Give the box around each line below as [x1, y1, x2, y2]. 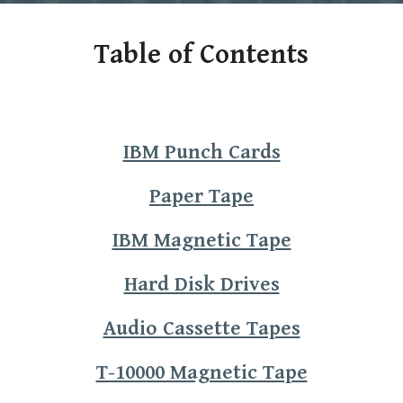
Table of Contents [94, 39, 309, 71]
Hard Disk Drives [123, 273, 280, 296]
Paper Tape [149, 184, 254, 208]
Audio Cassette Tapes [103, 317, 300, 340]
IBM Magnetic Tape [112, 228, 291, 252]
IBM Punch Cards [122, 140, 281, 164]
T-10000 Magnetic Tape [95, 361, 308, 384]
